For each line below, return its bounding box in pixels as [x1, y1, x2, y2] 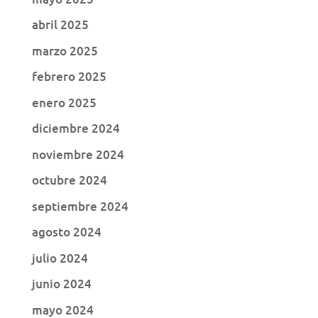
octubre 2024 [31, 172, 107, 189]
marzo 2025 [31, 42, 98, 59]
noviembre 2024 [31, 146, 124, 163]
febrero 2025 [31, 68, 106, 85]
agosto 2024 [31, 224, 102, 241]
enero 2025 [31, 94, 97, 111]
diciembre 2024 [31, 120, 120, 137]
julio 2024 [31, 249, 88, 266]
